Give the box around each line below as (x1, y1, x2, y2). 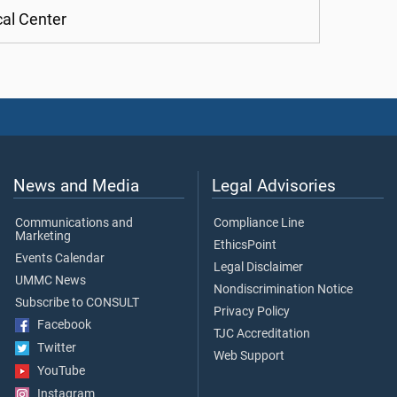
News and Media (13, 175, 139, 196)
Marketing (15, 228, 71, 244)
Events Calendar (15, 250, 105, 266)
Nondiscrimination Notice (214, 281, 353, 297)
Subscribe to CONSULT (15, 294, 139, 310)
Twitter (29, 339, 76, 355)
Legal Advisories (212, 175, 336, 196)
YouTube (29, 363, 85, 378)
